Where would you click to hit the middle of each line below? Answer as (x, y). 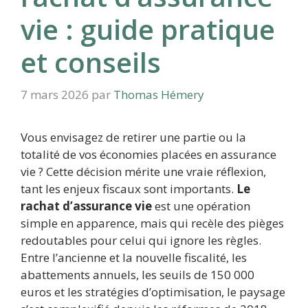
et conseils (91, 62)
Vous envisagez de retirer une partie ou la (133, 137)
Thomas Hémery (159, 95)
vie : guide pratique (148, 29)
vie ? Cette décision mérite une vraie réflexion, (143, 172)
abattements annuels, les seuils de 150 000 (137, 275)
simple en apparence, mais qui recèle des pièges (152, 223)
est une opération (201, 206)
